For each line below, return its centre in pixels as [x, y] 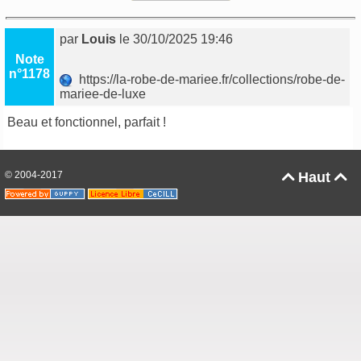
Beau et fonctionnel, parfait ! [87, 122]
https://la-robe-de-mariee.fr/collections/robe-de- [209, 80]
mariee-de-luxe [105, 94]
